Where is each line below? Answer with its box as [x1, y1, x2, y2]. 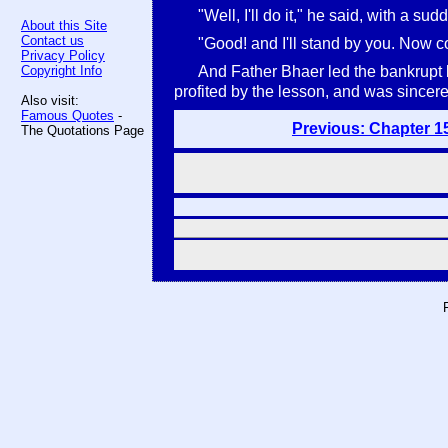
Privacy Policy [21, 48, 105, 63]
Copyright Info [21, 63, 102, 78]
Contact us [21, 33, 84, 48]
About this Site [21, 18, 107, 33]
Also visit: [21, 93, 79, 108]
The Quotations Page [21, 123, 144, 138]
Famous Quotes [21, 108, 114, 123]
